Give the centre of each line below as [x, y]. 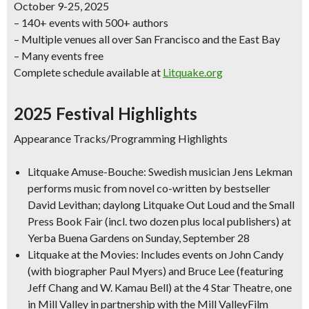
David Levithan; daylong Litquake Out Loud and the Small [161, 205]
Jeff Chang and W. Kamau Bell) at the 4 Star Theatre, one [160, 287]
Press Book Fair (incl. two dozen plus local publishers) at [159, 221]
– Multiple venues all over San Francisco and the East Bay [147, 39]
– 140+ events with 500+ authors [91, 22]
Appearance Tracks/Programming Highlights [121, 138]
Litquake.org [193, 72]
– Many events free [59, 56]
